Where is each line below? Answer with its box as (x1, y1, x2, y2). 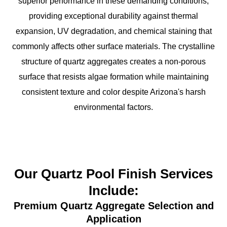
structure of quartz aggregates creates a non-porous (21, 57, 206, 66)
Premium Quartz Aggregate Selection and (13, 200, 214, 211)
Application (86, 213, 141, 224)
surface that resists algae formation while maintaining (18, 72, 209, 81)
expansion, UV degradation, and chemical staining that (15, 26, 212, 35)
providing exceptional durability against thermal (29, 11, 198, 20)
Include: (88, 182, 139, 198)
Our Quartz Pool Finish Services (14, 166, 213, 181)
